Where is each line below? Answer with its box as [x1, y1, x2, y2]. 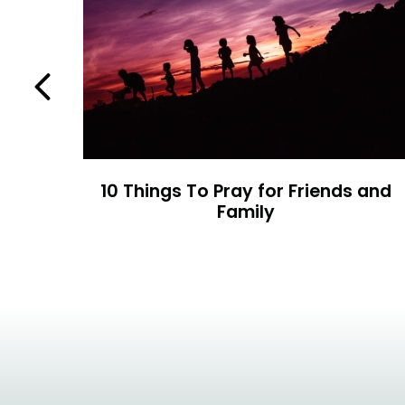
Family [217, 200, 275, 224]
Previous [42, 73, 118, 99]
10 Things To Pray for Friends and [100, 179, 391, 203]
